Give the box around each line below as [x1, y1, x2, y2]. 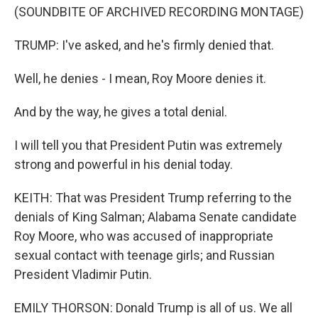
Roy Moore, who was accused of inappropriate [14, 229, 273, 243]
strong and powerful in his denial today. [14, 157, 233, 172]
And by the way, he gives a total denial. [14, 104, 227, 119]
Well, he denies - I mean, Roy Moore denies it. [14, 71, 266, 86]
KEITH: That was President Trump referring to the [14, 190, 292, 205]
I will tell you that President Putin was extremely [14, 138, 283, 153]
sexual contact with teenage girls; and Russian [14, 248, 275, 263]
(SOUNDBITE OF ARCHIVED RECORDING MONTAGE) [14, 4, 304, 19]
